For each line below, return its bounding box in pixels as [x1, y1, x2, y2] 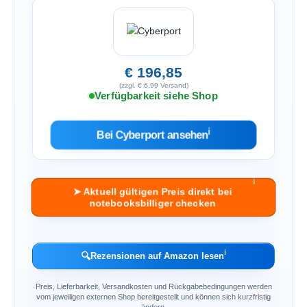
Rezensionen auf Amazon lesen [90, 250, 224, 261]
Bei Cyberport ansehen [96, 129, 209, 141]
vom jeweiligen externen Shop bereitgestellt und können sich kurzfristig [36, 292, 271, 301]
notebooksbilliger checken [88, 198, 217, 209]
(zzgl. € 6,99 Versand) [119, 81, 188, 89]
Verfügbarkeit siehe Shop [95, 90, 218, 101]
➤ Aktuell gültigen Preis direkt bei [72, 186, 233, 197]
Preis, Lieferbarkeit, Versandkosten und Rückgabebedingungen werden [35, 282, 272, 291]
